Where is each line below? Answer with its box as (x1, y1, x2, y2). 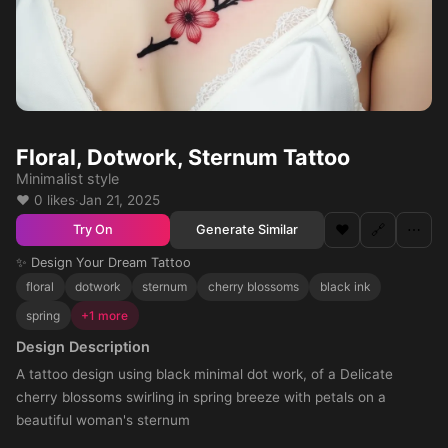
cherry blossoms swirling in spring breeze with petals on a (16, 388, 386, 405)
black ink (319, 279, 371, 295)
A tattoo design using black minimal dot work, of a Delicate (16, 365, 393, 382)
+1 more (81, 307, 129, 323)
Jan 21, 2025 (79, 192, 160, 208)
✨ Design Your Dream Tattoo (16, 254, 191, 270)
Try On (73, 222, 113, 238)
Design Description (16, 337, 150, 355)
